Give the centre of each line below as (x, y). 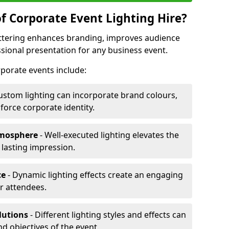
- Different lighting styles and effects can (107, 215)
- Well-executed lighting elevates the (108, 135)
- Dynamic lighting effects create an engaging (94, 175)
